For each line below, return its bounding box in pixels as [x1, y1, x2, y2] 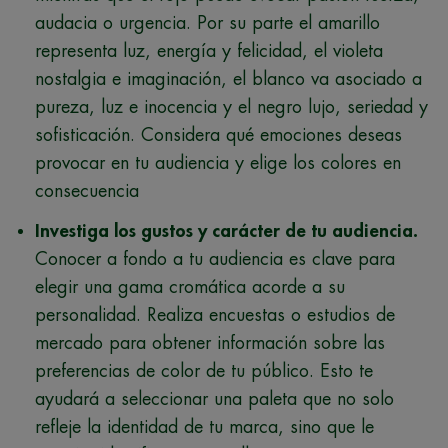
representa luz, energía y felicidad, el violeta [35, 41, 383, 60]
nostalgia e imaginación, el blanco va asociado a [35, 69, 422, 88]
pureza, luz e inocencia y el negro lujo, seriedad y [35, 97, 428, 116]
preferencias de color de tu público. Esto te [35, 361, 373, 380]
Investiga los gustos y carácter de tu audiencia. [35, 221, 418, 240]
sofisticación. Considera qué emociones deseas [35, 125, 402, 144]
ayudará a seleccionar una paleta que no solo [35, 389, 394, 408]
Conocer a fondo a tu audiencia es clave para [35, 249, 395, 268]
